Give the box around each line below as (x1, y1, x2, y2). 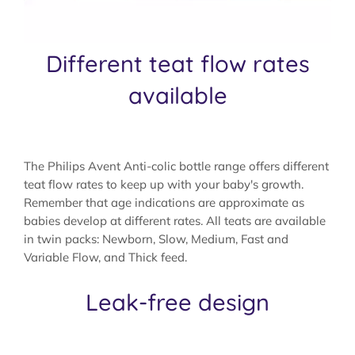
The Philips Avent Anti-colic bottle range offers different (24, 158, 329, 174)
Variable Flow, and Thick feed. (24, 249, 187, 265)
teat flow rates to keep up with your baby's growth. (24, 176, 303, 192)
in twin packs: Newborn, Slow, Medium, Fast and (24, 231, 288, 246)
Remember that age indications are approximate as (24, 194, 304, 210)
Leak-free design (86, 287, 269, 316)
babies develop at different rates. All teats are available (24, 212, 326, 228)
